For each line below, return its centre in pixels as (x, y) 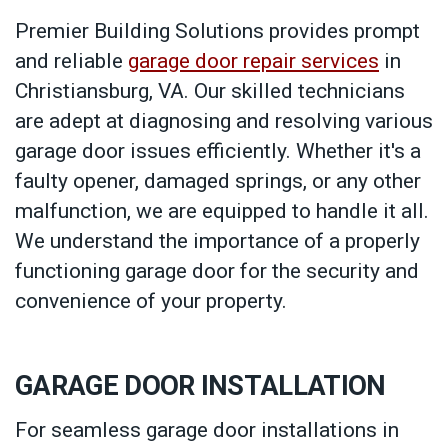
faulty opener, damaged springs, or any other (218, 181)
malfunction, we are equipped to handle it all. (222, 211)
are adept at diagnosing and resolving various (224, 121)
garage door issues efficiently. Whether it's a (218, 151)
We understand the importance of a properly (217, 241)
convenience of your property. (151, 301)
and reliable (71, 61)
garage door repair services (253, 61)
